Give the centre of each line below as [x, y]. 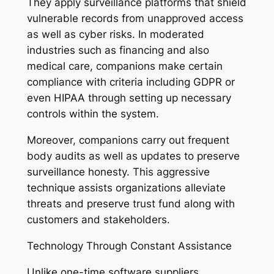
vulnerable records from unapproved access [135, 19]
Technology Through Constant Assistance [129, 246]
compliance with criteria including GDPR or [131, 82]
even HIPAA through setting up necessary [129, 98]
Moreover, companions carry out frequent [128, 140]
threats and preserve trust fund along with [131, 204]
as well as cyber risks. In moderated [115, 35]
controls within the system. [93, 114]
